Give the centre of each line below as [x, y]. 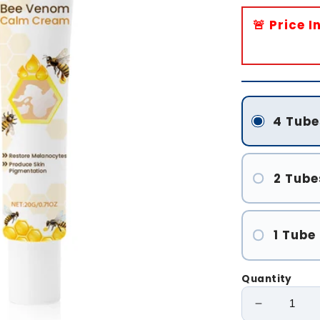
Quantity [267, 279]
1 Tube [294, 235]
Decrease [287, 310]
